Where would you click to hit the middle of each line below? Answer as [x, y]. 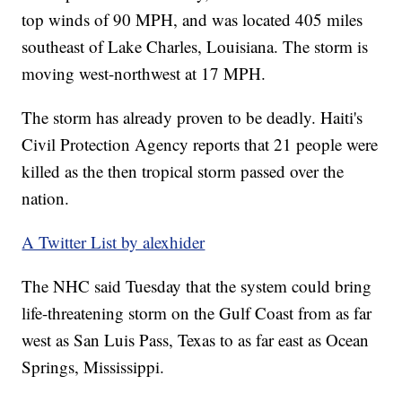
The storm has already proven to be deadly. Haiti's [192, 117]
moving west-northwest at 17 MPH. [144, 73]
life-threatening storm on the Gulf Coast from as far [197, 312]
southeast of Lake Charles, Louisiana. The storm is [195, 46]
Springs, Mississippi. [93, 366]
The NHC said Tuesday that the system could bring [197, 285]
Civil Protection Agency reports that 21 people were [200, 144]
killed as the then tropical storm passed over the [183, 170]
